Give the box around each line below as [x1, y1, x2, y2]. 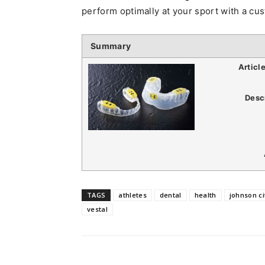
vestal [87, 205, 108, 214]
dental [159, 190, 182, 199]
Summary [91, 41, 131, 51]
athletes [118, 190, 147, 199]
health [194, 190, 216, 199]
